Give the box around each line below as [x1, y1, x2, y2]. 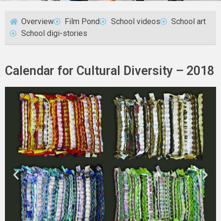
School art [171, 17, 206, 27]
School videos [110, 17, 160, 27]
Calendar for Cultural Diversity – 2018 [5, 64, 214, 78]
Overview [21, 17, 54, 27]
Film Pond [65, 17, 100, 27]
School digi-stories [21, 29, 87, 38]
